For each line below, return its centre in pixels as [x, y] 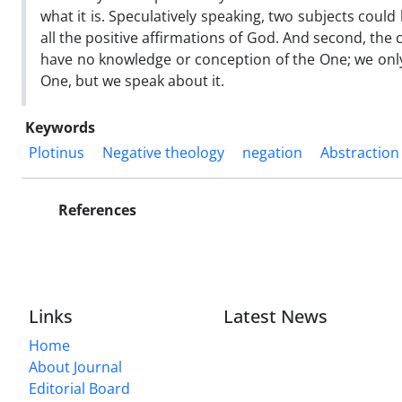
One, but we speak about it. [132, 80]
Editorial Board [79, 388]
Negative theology [163, 152]
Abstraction [360, 152]
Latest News [276, 316]
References [96, 210]
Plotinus [57, 152]
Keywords [60, 127]
